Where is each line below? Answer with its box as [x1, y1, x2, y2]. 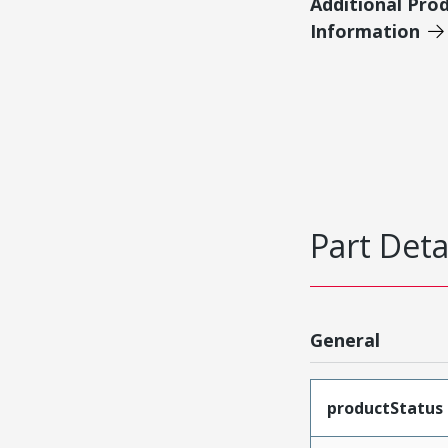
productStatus [326, 396, 443, 419]
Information [309, 18, 420, 43]
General [309, 327, 380, 352]
